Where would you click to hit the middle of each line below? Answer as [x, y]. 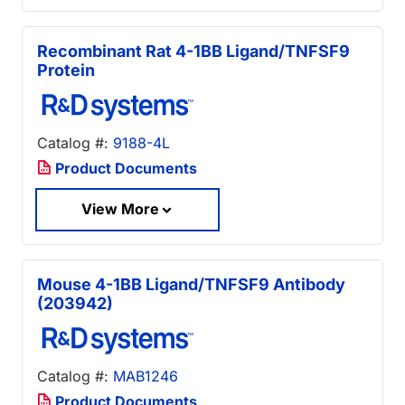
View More [120, 209]
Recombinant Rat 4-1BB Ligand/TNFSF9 [193, 52]
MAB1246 [146, 377]
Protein [66, 71]
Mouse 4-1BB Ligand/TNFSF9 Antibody [191, 285]
